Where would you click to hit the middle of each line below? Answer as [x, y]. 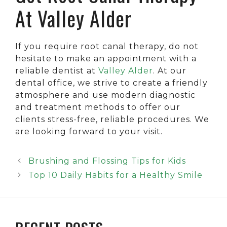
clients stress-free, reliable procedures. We [112, 119]
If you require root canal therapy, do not [107, 46]
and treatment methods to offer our [98, 107]
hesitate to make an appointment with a [106, 58]
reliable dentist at [55, 70]
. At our [170, 70]
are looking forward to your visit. [89, 131]
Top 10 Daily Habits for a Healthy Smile [115, 175]
